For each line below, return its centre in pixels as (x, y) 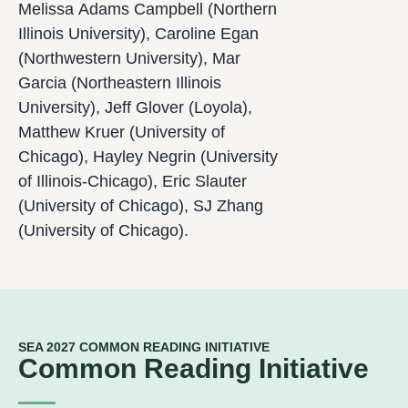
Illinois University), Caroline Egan (138, 34)
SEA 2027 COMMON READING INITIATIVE (144, 347)
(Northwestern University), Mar (129, 59)
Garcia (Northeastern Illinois (120, 83)
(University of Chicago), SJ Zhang (141, 206)
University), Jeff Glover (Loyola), (135, 108)
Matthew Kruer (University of (122, 133)
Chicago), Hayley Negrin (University (148, 157)
